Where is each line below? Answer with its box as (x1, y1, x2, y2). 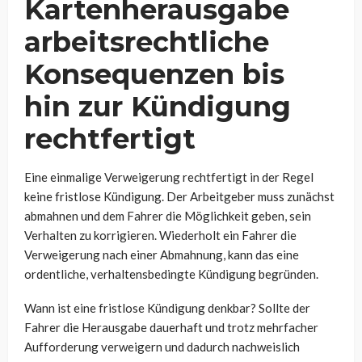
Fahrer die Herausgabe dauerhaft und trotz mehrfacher (24, 319, 318, 335)
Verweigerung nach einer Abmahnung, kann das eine (24, 246, 299, 262)
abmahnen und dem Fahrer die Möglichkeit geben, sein (24, 208, 311, 223)
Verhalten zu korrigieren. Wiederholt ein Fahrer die (24, 227, 297, 242)
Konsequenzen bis (24, 57, 284, 91)
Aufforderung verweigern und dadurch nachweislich (24, 339, 300, 354)
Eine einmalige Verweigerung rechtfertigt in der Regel (24, 169, 314, 184)
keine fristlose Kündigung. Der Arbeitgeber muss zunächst (24, 188, 335, 204)
